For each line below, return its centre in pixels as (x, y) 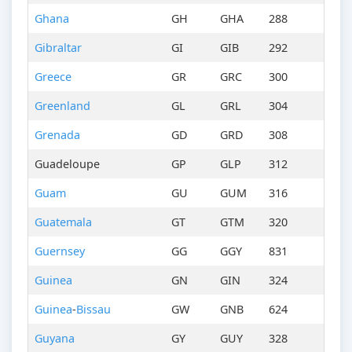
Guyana (55, 339)
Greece (53, 77)
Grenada (57, 135)
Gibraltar (58, 48)
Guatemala (63, 222)
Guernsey (60, 251)
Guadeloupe (67, 164)
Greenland (62, 106)
